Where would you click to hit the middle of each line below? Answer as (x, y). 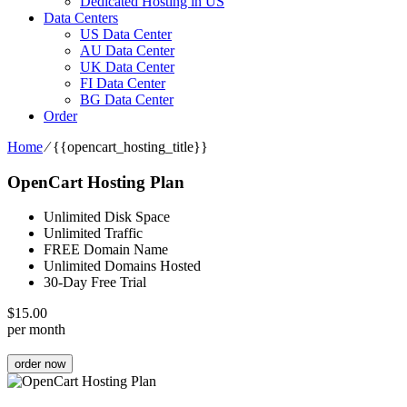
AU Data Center (127, 50)
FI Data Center (123, 83)
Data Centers (81, 18)
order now (40, 364)
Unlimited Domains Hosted (122, 266)
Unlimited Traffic (93, 233)
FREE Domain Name (106, 250)
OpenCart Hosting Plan (96, 182)
